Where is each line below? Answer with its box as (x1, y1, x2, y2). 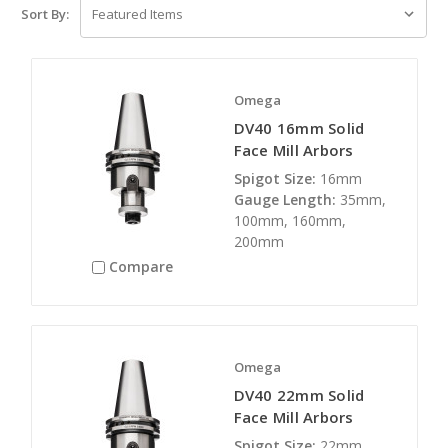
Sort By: (21, 4, 69, 23)
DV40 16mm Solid (233, 117, 365, 138)
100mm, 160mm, (233, 210, 346, 230)
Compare (109, 257, 174, 277)
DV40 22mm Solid (233, 384, 365, 405)
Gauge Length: (233, 189, 336, 209)
